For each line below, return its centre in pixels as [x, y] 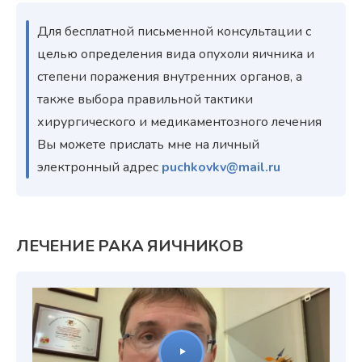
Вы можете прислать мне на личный [148, 144]
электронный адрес [99, 167]
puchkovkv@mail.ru [221, 167]
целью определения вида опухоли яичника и [176, 54]
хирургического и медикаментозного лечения [179, 122]
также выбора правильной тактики [145, 99]
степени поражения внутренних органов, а [170, 76]
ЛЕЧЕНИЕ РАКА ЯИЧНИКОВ [130, 246]
